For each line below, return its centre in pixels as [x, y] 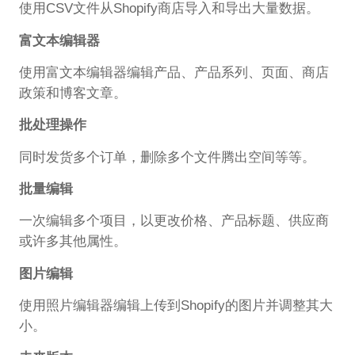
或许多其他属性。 [73, 242]
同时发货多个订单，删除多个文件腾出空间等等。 [167, 157]
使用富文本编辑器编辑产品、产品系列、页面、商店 [174, 73]
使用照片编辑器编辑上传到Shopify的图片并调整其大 [176, 306]
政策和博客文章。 [73, 94]
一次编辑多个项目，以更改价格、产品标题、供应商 [174, 221]
